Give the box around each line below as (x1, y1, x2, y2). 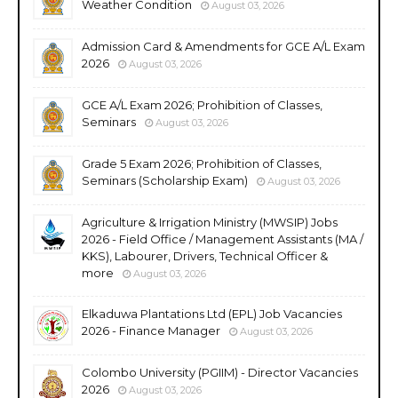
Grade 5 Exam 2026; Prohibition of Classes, (82, 155, 322, 171)
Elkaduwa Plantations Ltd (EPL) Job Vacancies (82, 306, 342, 321)
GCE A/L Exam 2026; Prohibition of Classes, (82, 97, 322, 112)
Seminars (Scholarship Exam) (82, 172, 248, 187)
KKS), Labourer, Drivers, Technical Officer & (82, 248, 328, 263)
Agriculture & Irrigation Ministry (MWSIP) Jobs (82, 214, 338, 229)
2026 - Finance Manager (82, 322, 220, 338)
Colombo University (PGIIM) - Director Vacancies (82, 364, 358, 379)
